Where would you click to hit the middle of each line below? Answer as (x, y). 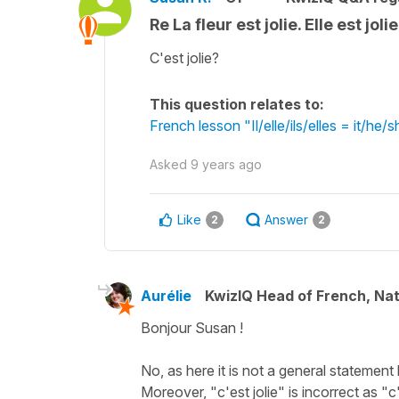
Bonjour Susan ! (192, 327)
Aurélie (166, 295)
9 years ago (226, 164)
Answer (286, 219)
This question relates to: (237, 104)
